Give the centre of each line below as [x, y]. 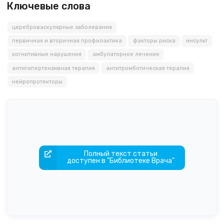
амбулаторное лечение [126, 54]
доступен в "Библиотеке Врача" [121, 161]
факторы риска [154, 41]
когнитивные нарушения [46, 54]
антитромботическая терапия [147, 68]
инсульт [197, 41]
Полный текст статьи [121, 154]
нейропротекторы [37, 81]
